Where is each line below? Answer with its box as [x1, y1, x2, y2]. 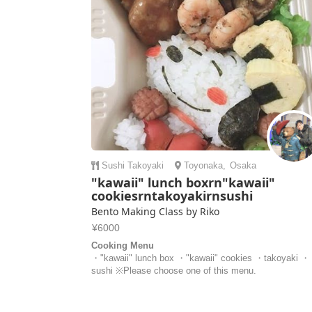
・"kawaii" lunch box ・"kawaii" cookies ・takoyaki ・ [91, 253, 311, 263]
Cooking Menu [91, 240, 155, 251]
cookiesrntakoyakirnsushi [91, 187, 253, 204]
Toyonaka [184, 160, 224, 171]
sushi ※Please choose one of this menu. [91, 265, 257, 276]
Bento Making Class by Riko [91, 205, 220, 218]
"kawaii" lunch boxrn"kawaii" [91, 174, 276, 191]
